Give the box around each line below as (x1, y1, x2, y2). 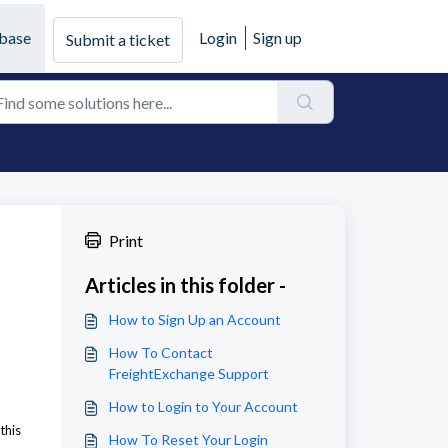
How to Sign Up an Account (108, 311, 281, 328)
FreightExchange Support (108, 365, 269, 382)
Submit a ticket (66, 29, 170, 49)
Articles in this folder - (84, 273, 286, 297)
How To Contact (108, 344, 213, 361)
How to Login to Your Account (108, 398, 298, 415)
